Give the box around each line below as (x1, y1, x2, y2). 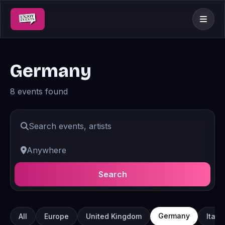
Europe (44, 212, 69, 220)
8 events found (10, 86, 68, 96)
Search (98, 169, 127, 179)
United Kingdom (86, 212, 142, 220)
